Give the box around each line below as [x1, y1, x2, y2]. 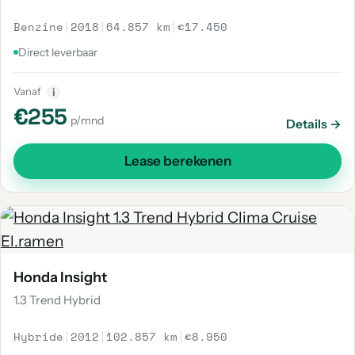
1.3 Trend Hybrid [13, 292, 101, 307]
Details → [286, 116, 342, 132]
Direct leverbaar [18, 45, 97, 59]
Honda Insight [13, 269, 107, 286]
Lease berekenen [124, 153, 231, 169]
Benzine [13, 18, 63, 35]
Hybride [13, 328, 63, 345]
